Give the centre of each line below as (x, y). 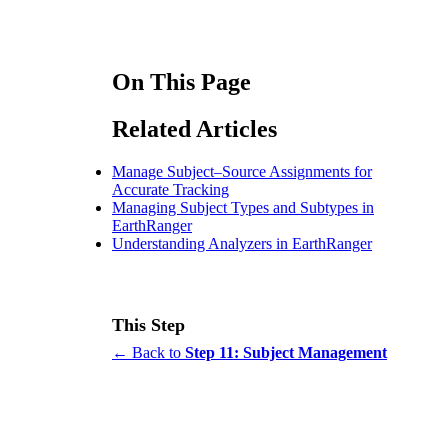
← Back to (148, 353)
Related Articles (194, 128)
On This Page (181, 81)
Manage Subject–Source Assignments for (242, 171)
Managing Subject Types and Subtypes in (243, 207)
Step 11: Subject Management (286, 353)
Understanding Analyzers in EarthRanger (242, 243)
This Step (148, 325)
